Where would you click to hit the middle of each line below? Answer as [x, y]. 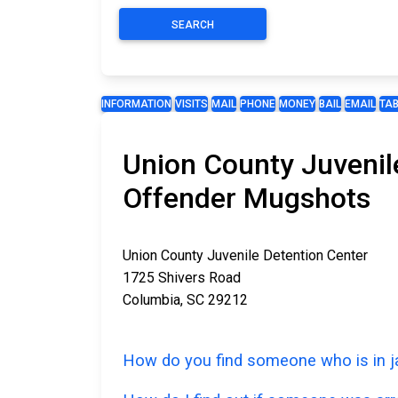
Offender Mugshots [247, 199]
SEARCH [193, 25]
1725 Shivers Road [182, 278]
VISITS [191, 104]
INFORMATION [136, 104]
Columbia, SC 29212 [185, 300]
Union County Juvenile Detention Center [245, 256]
